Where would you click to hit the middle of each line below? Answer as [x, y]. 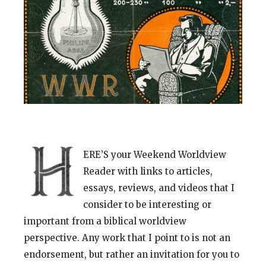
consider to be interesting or [147, 205]
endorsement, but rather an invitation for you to [132, 255]
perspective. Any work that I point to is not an [127, 238]
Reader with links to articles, [148, 172]
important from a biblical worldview [105, 221]
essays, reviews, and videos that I [159, 188]
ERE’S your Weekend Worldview [155, 155]
